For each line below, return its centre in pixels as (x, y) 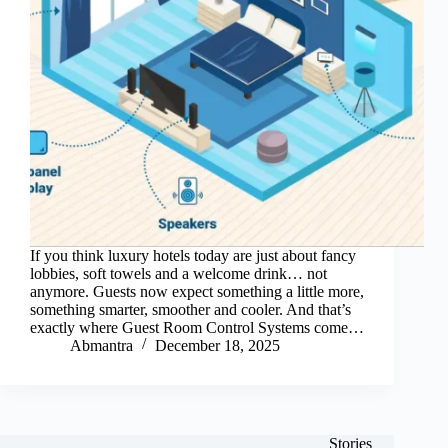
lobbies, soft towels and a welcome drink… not (178, 274)
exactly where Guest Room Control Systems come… (197, 328)
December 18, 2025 (217, 346)
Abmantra (101, 346)
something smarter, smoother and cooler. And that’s (190, 310)
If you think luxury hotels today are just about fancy (193, 256)
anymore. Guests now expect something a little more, (197, 292)
